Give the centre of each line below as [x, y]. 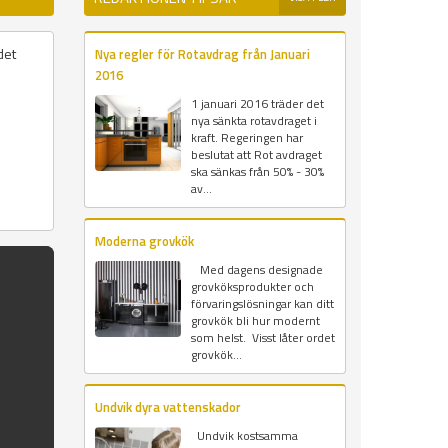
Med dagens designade [256, 270]
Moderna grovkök [144, 241]
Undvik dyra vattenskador [167, 407]
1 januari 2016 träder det [257, 104]
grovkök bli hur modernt [255, 321]
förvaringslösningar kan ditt [262, 304]
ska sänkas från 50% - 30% [257, 172]
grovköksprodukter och [252, 287]
